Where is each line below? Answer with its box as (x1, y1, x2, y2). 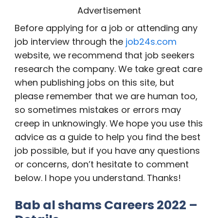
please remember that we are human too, (15, 90, 198, 102)
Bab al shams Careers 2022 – (15, 197, 198, 214)
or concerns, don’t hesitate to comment (15, 158, 189, 170)
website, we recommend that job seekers (15, 49, 195, 61)
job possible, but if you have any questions (15, 145, 200, 157)
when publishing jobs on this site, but (15, 76, 174, 89)
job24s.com (126, 36, 177, 48)
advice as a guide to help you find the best (15, 131, 200, 143)
